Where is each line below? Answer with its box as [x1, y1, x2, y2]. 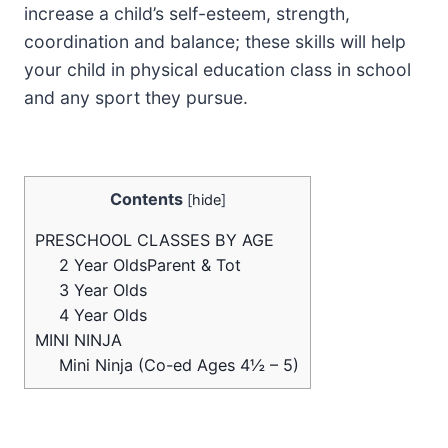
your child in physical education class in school [24, 59, 411, 80]
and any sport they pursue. [24, 87, 248, 108]
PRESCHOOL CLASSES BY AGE [35, 230, 274, 251]
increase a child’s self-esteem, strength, [24, 3, 350, 24]
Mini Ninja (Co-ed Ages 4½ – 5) [59, 355, 300, 376]
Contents [109, 189, 183, 209]
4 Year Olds [59, 305, 148, 326]
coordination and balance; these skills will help [24, 31, 406, 52]
